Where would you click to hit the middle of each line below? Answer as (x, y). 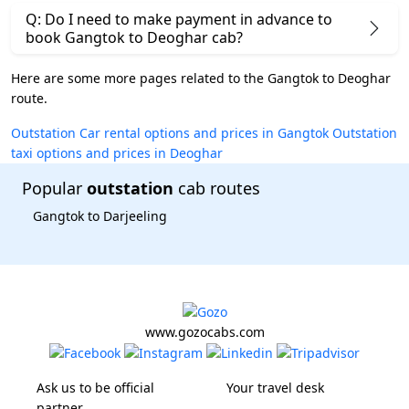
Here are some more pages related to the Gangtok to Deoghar (201, 78)
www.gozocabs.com (204, 332)
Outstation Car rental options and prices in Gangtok (170, 132)
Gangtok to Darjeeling (100, 215)
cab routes (217, 188)
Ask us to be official (95, 388)
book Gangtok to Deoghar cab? (134, 37)
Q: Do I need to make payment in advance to (179, 19)
